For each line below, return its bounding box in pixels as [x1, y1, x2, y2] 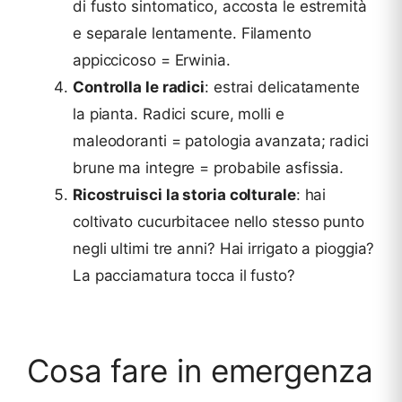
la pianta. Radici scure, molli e [73, 105, 284, 124]
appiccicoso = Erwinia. [73, 51, 231, 70]
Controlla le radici [73, 78, 205, 97]
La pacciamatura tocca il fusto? [73, 267, 295, 285]
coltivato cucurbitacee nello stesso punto [73, 213, 364, 232]
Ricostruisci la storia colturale [73, 186, 296, 205]
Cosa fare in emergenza [27, 352, 373, 390]
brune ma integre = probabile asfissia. [73, 159, 345, 178]
